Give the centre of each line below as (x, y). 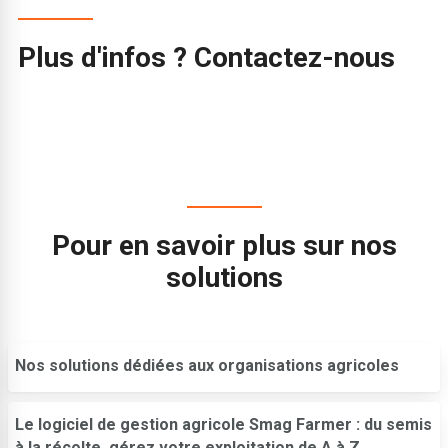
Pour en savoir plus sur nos (224, 245)
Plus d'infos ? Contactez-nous (207, 57)
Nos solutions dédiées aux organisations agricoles (207, 365)
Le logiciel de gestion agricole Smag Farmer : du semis (223, 424)
